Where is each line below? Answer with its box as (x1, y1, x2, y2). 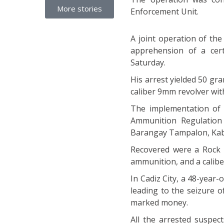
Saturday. (130, 57, 166, 68)
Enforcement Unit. (130, 6, 199, 17)
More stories (57, 3, 102, 14)
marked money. (130, 197, 188, 208)
